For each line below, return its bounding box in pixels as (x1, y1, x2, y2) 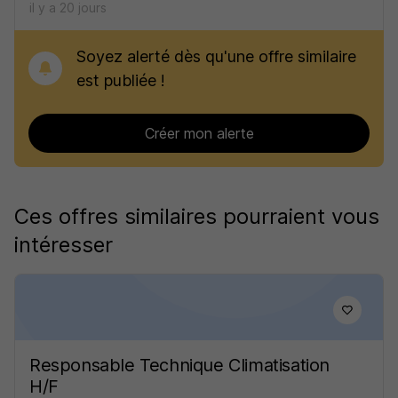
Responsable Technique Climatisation (29, 354, 330, 376)
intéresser (14, 232, 113, 258)
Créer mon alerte (144, 124, 254, 142)
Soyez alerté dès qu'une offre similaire (76, 47, 356, 66)
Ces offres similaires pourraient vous (14, 203, 379, 229)
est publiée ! (76, 71, 165, 90)
